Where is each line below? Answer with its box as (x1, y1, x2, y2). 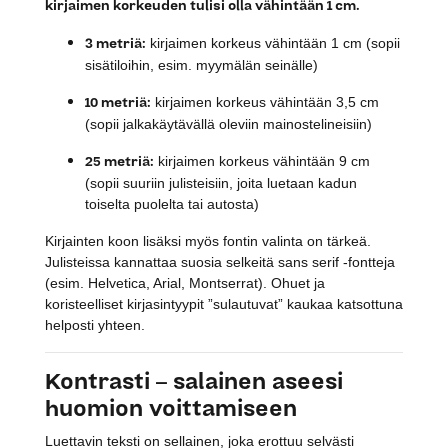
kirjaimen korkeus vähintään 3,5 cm (151, 93, 379, 110)
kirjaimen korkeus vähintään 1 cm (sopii (146, 34, 400, 51)
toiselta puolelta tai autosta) (85, 195, 259, 212)
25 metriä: (85, 151, 154, 172)
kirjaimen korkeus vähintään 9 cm (154, 152, 370, 169)
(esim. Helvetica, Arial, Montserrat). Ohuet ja (45, 274, 325, 291)
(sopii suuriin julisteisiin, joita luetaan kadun (85, 174, 357, 191)
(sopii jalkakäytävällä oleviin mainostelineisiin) (85, 115, 372, 132)
